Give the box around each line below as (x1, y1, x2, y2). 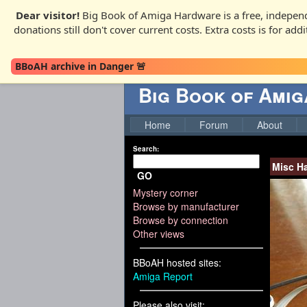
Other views (133, 227, 184, 241)
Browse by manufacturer (133, 199, 239, 213)
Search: (133, 144, 159, 153)
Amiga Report (133, 269, 193, 283)
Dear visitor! (15, 8, 79, 22)
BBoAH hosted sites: (133, 256, 221, 269)
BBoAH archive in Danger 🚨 (15, 60, 146, 73)
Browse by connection (133, 213, 228, 227)
